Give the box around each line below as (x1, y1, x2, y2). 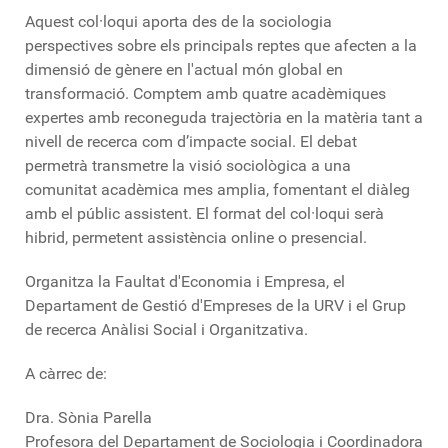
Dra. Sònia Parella (25, 408, 152, 427)
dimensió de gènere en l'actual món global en (25, 60, 343, 79)
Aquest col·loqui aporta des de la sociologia (25, 12, 332, 31)
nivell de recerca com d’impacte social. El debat (25, 132, 357, 151)
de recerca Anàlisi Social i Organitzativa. (25, 320, 312, 339)
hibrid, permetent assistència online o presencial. (25, 228, 367, 247)
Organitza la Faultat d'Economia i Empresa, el (25, 272, 345, 291)
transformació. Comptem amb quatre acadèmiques (25, 84, 386, 103)
